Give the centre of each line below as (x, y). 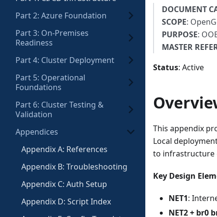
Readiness (34, 43)
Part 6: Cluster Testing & (60, 105)
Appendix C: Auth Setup (64, 184)
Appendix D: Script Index (66, 201)
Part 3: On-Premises (52, 33)
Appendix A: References (64, 149)
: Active (191, 68)
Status (166, 68)
